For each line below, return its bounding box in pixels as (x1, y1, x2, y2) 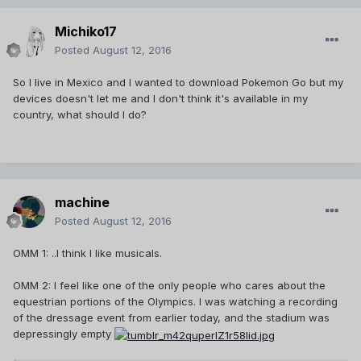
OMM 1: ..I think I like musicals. (13, 247, 165, 260)
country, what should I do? (13, 108, 147, 122)
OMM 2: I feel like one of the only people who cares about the (13, 279, 326, 293)
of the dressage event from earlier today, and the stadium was (13, 311, 330, 325)
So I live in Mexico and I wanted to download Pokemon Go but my (13, 76, 343, 89)
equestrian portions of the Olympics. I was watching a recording (13, 295, 338, 309)
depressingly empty (13, 327, 114, 341)
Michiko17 (55, 23, 117, 40)
